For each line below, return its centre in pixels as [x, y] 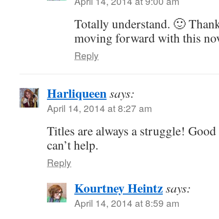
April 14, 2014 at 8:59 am [127, 203]
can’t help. [73, 145]
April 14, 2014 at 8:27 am [99, 108]
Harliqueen [77, 93]
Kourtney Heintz [119, 188]
